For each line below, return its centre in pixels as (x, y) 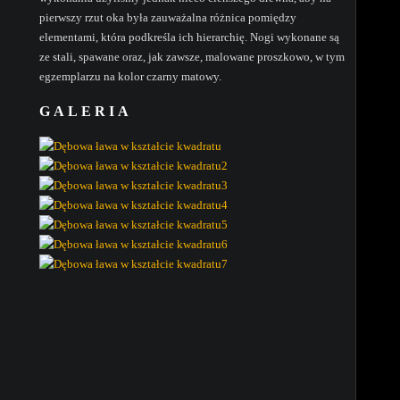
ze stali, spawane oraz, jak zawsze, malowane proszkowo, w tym (192, 57)
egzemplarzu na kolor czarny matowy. (130, 77)
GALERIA (86, 112)
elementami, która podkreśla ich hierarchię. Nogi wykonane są (189, 37)
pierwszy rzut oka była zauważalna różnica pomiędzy (168, 18)
